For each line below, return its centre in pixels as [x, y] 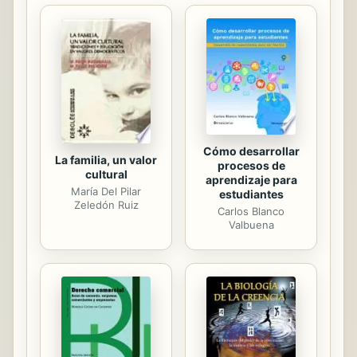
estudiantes [251, 194]
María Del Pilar [106, 191]
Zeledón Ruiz [106, 204]
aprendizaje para [251, 180]
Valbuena [251, 225]
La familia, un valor [106, 159]
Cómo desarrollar [251, 151]
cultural [106, 174]
